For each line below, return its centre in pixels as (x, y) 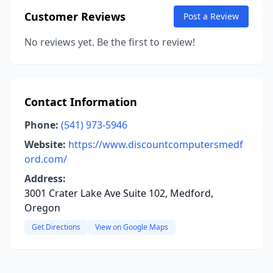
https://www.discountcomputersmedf (156, 144)
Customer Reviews (75, 16)
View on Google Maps (132, 227)
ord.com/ (46, 159)
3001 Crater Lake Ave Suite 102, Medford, (119, 193)
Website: (45, 144)
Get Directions (56, 227)
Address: (45, 179)
